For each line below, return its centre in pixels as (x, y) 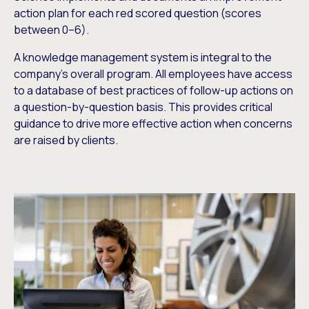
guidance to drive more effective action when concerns (153, 124)
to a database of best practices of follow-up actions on (153, 91)
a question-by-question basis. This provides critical (143, 107)
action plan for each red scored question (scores (138, 13)
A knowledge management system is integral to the (143, 58)
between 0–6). (51, 30)
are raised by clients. (66, 140)
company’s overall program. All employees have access (153, 74)
